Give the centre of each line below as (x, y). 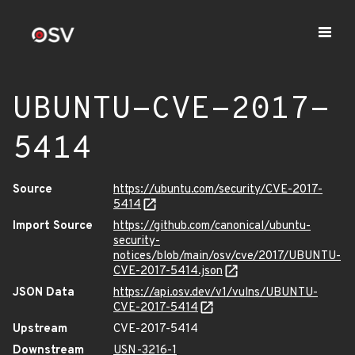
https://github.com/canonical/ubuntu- (212, 226)
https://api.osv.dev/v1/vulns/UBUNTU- (216, 293)
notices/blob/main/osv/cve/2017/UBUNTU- (227, 256)
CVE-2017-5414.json (168, 271)
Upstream (40, 329)
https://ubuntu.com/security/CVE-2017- (218, 190)
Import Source (53, 226)
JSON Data (44, 293)
